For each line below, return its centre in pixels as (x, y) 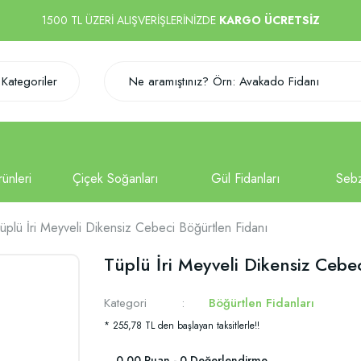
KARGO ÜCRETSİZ (269, 20)
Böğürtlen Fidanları (262, 303)
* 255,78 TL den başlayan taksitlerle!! (182, 326)
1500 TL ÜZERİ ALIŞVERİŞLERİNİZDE (130, 20)
